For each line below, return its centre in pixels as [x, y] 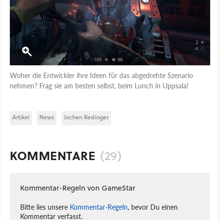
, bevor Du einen [153, 207]
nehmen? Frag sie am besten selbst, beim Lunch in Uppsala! [99, 85]
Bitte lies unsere [45, 207]
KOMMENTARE [53, 155]
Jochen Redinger [86, 117]
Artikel [21, 117]
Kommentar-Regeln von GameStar [78, 188]
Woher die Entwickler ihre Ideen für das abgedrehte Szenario [101, 75]
